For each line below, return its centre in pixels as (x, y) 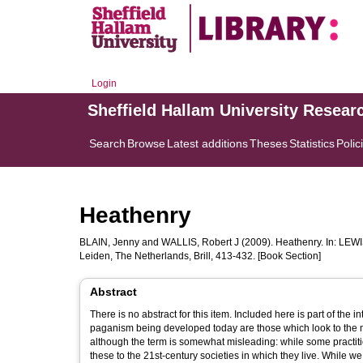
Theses (269, 143)
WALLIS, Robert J (200, 242)
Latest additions (207, 143)
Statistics (312, 143)
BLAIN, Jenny (109, 242)
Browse (146, 143)
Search (107, 143)
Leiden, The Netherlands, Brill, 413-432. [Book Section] (200, 256)
